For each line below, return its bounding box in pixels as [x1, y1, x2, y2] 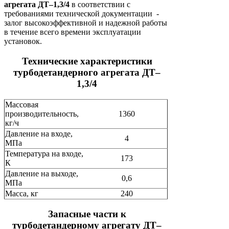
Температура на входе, [5, 149, 83, 158]
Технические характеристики [21, 56, 152, 67]
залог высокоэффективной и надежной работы [4, 18, 167, 28]
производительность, [5, 109, 79, 118]
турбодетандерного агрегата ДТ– [13, 67, 161, 78]
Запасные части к [48, 208, 126, 219]
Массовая [5, 100, 38, 109]
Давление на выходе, [5, 169, 78, 178]
